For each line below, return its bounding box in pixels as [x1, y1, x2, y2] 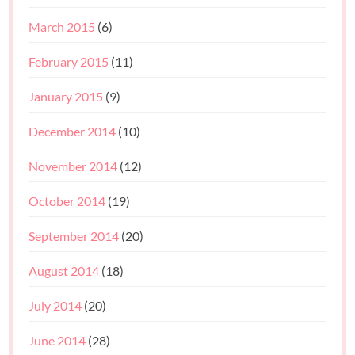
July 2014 [29, 297, 82, 313]
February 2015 [29, 53, 109, 69]
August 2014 [29, 262, 100, 278]
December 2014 [29, 123, 116, 139]
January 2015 [29, 88, 104, 104]
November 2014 [29, 158, 118, 174]
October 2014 [29, 193, 106, 208]
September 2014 [29, 227, 120, 243]
